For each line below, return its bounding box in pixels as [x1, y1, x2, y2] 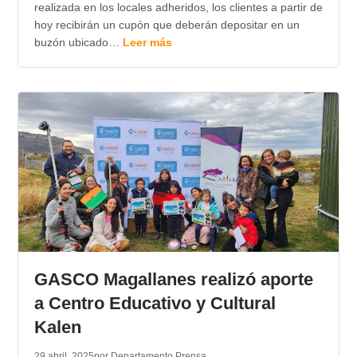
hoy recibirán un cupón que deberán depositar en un [33, 18, 300, 32]
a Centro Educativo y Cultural [33, 293, 276, 314]
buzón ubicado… [33, 36, 123, 49]
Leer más [122, 36, 172, 49]
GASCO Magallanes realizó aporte [33, 269, 313, 290]
